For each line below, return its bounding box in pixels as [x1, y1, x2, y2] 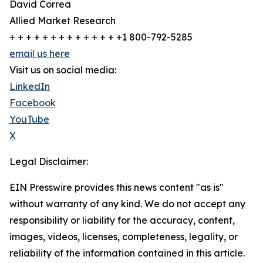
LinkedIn [9, 80, 50, 93]
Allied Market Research [9, 15, 116, 27]
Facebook [9, 97, 56, 109]
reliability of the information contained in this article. [9, 247, 245, 259]
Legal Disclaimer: [9, 156, 88, 168]
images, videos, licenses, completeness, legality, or [9, 231, 238, 243]
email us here [9, 48, 70, 60]
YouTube [9, 113, 49, 126]
